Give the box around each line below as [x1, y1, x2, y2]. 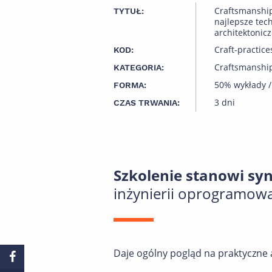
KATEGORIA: [114, 63, 164, 72]
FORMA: [114, 80, 146, 90]
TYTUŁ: [114, 6, 144, 16]
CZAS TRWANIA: [114, 98, 180, 107]
